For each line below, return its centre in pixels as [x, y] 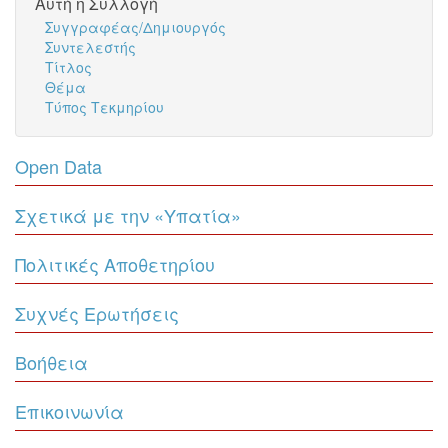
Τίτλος [68, 67]
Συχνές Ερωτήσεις [97, 313]
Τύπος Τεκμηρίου [104, 107]
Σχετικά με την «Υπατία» [128, 215]
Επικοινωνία [69, 411]
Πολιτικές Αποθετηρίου [115, 264]
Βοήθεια [51, 362]
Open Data [58, 166]
